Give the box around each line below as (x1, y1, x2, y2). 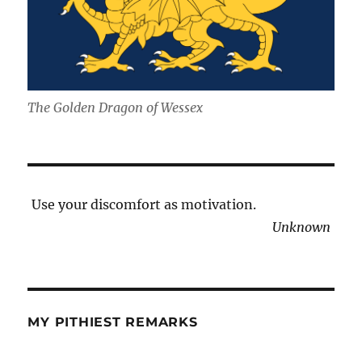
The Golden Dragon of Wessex (27, 99, 204, 116)
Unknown (271, 219, 330, 236)
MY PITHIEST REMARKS (27, 314, 198, 330)
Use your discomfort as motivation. (32, 196, 257, 213)
